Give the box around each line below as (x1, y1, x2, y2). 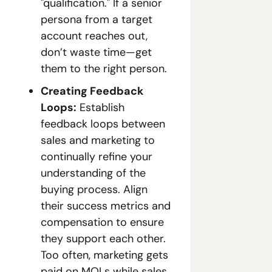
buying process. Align (41, 182, 148, 197)
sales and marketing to (41, 133, 155, 148)
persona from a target (41, 12, 152, 27)
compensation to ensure (41, 215, 164, 229)
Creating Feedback (41, 84, 143, 98)
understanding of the (41, 166, 146, 180)
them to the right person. (41, 61, 167, 76)
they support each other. (41, 231, 166, 246)
